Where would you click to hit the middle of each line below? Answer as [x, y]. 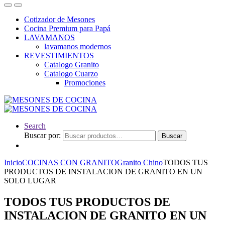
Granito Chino [140, 162]
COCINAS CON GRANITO [70, 162]
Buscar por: [42, 135]
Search [35, 126]
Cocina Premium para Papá [67, 28]
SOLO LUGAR [30, 181]
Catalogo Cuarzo [71, 74]
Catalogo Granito [72, 65]
